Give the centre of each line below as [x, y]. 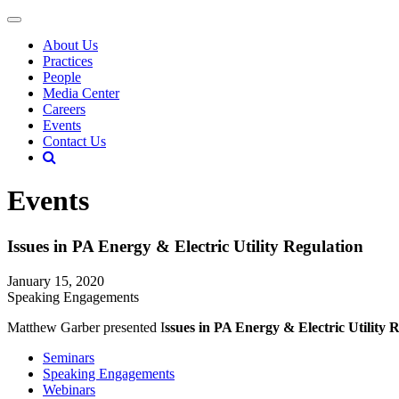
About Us [70, 45]
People [62, 77]
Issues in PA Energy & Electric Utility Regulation [185, 246]
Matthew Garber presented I [86, 327]
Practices [68, 61]
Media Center [81, 93]
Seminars [69, 357]
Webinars [69, 389]
